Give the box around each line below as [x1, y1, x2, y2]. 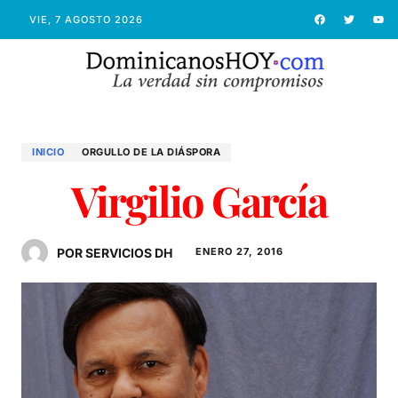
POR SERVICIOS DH [57, 244, 172, 260]
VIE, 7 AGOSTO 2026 [28, 12, 143, 26]
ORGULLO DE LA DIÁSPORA [82, 145, 220, 158]
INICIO [32, 145, 64, 158]
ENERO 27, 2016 [195, 244, 283, 258]
